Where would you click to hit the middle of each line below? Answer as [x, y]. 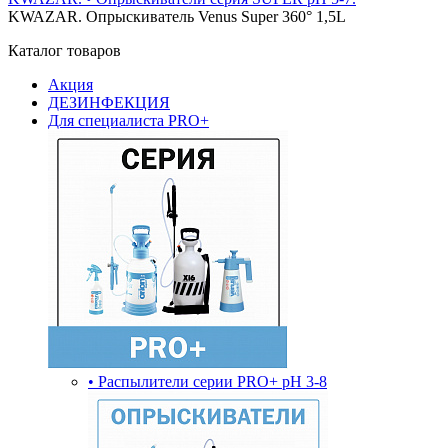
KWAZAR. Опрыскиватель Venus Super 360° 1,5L [177, 16]
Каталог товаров [64, 50]
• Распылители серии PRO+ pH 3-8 [207, 381]
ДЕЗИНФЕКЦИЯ [109, 102]
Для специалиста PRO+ [128, 120]
